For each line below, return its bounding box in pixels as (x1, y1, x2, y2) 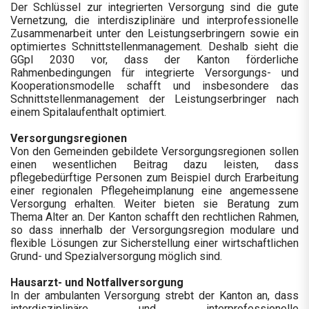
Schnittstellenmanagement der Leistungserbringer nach (10, 92, 299, 106)
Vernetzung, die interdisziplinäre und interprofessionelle (10, 14, 299, 28)
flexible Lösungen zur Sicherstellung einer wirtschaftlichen (10, 237, 299, 250)
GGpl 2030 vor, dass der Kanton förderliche (10, 53, 299, 67)
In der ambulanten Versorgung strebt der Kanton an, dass (10, 289, 299, 303)
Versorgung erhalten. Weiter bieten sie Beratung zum (10, 197, 299, 211)
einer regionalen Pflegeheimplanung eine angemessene (10, 184, 299, 198)
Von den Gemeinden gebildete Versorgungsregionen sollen (10, 145, 299, 159)
